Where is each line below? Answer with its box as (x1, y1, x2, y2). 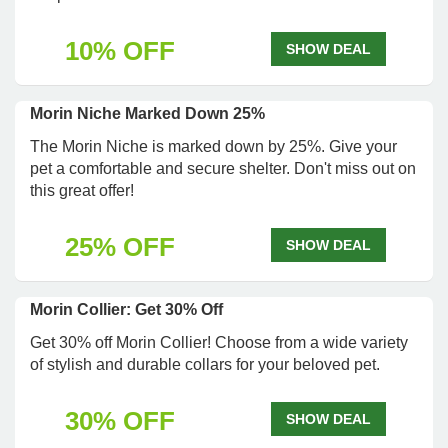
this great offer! (30, 182, 134, 199)
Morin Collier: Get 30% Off (30, 301, 223, 318)
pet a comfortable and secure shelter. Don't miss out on (30, 160, 416, 177)
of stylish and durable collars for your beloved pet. (30, 356, 380, 373)
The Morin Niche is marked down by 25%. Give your (30, 138, 397, 155)
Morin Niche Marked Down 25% (30, 105, 265, 122)
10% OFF (64, 36, 175, 66)
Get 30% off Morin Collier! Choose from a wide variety (30, 334, 408, 351)
